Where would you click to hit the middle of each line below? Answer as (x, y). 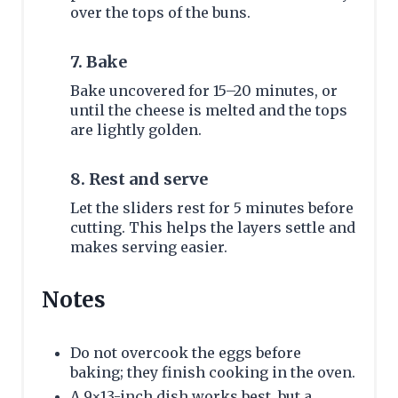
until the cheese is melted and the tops (209, 111)
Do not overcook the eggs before (186, 353)
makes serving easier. (149, 247)
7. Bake (99, 62)
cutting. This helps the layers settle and (213, 228)
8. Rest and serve (139, 179)
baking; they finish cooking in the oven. (213, 373)
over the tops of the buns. (160, 13)
